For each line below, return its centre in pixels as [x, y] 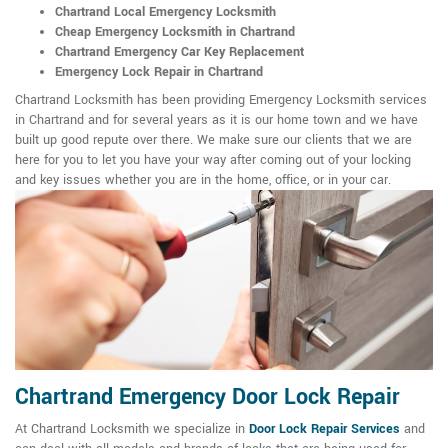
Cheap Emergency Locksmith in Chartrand [175, 32]
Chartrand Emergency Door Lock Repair [207, 397]
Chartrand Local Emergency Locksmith [165, 12]
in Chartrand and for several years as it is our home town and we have [216, 120]
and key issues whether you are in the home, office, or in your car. [203, 180]
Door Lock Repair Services [324, 429]
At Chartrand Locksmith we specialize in [132, 429]
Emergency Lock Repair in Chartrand [159, 72]
